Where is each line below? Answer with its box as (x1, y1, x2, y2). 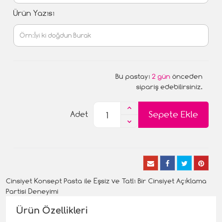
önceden (170, 71, 203, 80)
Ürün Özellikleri (16, 205, 88, 216)
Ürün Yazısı (13, 8, 55, 18)
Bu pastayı (115, 71, 152, 80)
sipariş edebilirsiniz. (136, 82, 203, 91)
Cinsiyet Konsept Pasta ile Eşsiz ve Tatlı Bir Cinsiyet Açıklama (6, 176, 207, 185)
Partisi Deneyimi (6, 186, 58, 195)
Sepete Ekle (149, 109, 198, 120)
